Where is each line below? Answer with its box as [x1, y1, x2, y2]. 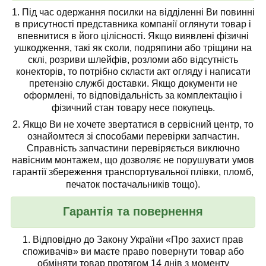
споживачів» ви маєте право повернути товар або [22, 246, 244, 257]
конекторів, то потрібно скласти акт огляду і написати [15, 66, 251, 77]
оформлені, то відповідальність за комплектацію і [24, 90, 242, 101]
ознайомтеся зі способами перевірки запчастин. [27, 131, 239, 142]
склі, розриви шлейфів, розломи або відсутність [28, 55, 238, 65]
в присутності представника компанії [15, 19, 179, 30]
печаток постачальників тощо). [66, 179, 200, 190]
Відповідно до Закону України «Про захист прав [33, 235, 243, 245]
